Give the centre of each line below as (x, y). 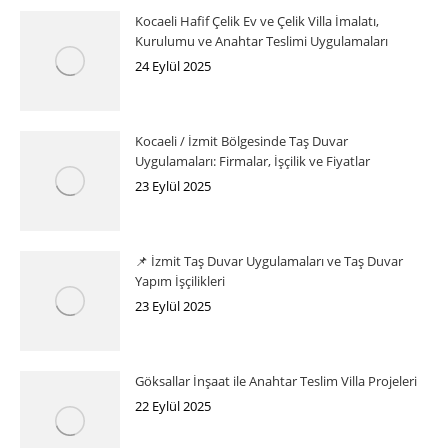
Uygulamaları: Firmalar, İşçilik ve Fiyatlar (252, 160)
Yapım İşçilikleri (180, 280)
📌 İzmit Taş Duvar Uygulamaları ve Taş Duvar (269, 260)
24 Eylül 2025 (173, 65)
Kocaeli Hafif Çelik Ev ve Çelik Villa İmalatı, (257, 20)
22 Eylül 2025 (173, 405)
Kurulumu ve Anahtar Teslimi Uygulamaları (261, 40)
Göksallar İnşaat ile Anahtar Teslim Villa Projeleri (276, 380)
